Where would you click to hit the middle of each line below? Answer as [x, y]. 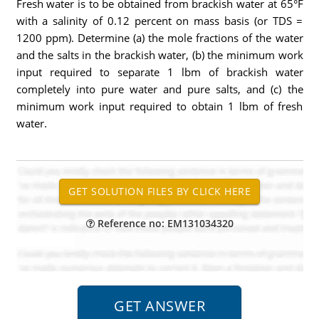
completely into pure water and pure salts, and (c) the [159, 89]
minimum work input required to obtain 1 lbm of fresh [159, 106]
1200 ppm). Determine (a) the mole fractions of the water [159, 38]
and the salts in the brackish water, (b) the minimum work [159, 55]
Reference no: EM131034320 [164, 223]
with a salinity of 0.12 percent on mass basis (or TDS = [159, 21]
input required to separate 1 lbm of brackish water [159, 72]
